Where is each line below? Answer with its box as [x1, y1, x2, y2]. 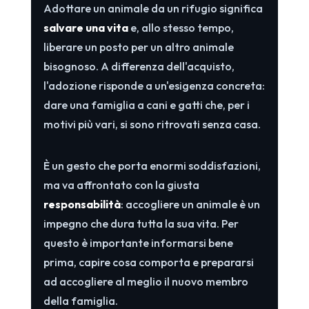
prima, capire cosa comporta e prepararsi [43, 255, 254, 269]
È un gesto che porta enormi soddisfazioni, [43, 158, 261, 172]
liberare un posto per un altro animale [43, 39, 234, 54]
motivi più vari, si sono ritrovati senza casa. [43, 117, 261, 131]
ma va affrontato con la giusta [43, 177, 199, 192]
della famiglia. [43, 293, 118, 308]
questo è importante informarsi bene [43, 235, 233, 250]
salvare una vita [43, 20, 128, 34]
